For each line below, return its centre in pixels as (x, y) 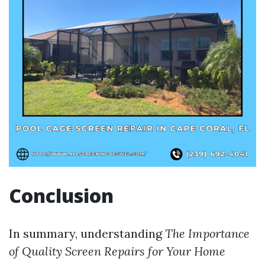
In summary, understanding (87, 233)
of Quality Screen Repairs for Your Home (117, 251)
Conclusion (61, 195)
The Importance (207, 233)
